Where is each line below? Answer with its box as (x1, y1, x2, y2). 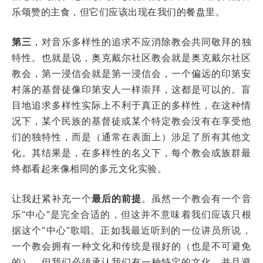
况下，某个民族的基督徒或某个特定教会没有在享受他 (12, 114, 251, 127)
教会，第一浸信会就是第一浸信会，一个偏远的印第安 (12, 67, 251, 79)
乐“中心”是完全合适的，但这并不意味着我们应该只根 (12, 208, 251, 220)
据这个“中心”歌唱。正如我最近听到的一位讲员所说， (12, 224, 251, 236)
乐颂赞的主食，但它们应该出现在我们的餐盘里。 (12, 5, 225, 18)
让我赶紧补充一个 (12, 192, 92, 204)
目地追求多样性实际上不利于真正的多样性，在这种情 (12, 99, 251, 111)
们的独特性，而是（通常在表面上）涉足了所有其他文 (12, 130, 251, 143)
